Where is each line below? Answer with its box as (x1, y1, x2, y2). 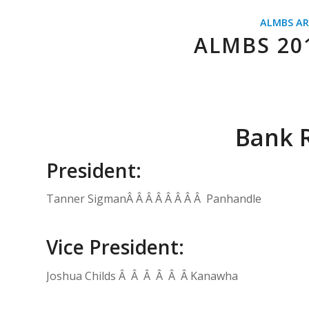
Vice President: (46, 234, 184, 261)
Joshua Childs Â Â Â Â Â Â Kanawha (46, 268, 238, 283)
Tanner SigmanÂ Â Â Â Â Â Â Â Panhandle (46, 191, 261, 207)
